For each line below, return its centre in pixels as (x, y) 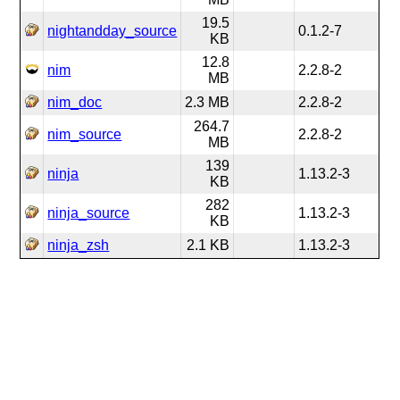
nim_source (85, 134)
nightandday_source (112, 31)
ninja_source (89, 213)
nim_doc (75, 102)
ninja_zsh (79, 245)
